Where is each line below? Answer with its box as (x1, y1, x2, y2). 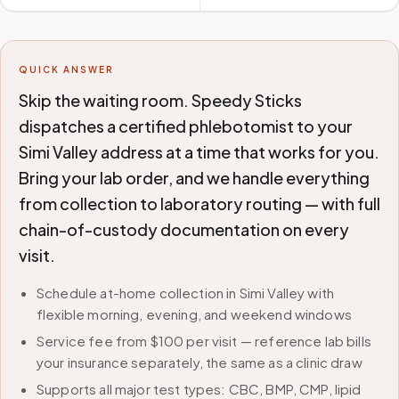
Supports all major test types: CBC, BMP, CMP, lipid (37, 380, 362, 397)
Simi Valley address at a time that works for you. (19, 142, 379, 162)
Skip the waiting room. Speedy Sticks (19, 90, 302, 110)
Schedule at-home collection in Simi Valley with (37, 284, 335, 301)
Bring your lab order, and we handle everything (19, 167, 370, 188)
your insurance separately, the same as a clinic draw (37, 354, 362, 370)
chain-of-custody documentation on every (19, 219, 349, 240)
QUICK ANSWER (19, 64, 114, 75)
